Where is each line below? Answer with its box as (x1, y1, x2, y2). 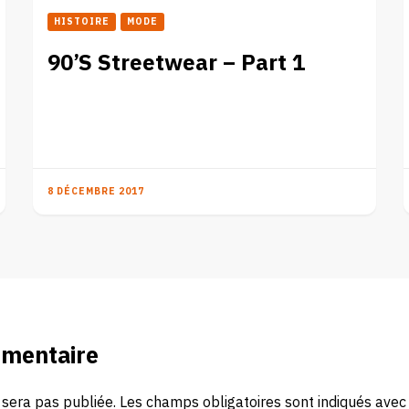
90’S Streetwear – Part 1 (47, 46, 306, 80)
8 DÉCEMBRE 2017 (47, 184, 145, 199)
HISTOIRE (54, 14, 110, 29)
